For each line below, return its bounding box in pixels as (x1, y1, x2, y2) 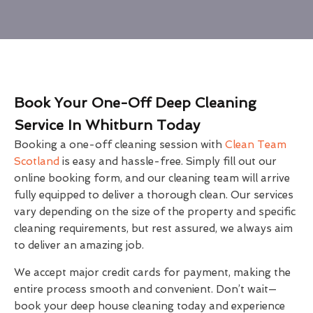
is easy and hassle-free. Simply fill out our (59, 155, 277, 168)
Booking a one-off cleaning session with (14, 138, 225, 152)
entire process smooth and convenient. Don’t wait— (14, 283, 277, 296)
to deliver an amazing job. (14, 239, 144, 252)
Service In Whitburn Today (14, 117, 200, 134)
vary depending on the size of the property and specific (14, 205, 296, 219)
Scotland (14, 155, 59, 168)
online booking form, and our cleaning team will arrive (14, 172, 290, 185)
